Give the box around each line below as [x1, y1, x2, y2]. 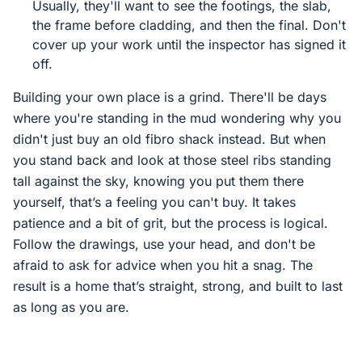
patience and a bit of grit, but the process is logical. [13, 215, 328, 231]
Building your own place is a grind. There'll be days [13, 89, 326, 105]
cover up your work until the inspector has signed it [32, 36, 346, 53]
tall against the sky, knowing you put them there [13, 173, 304, 189]
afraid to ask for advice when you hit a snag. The [13, 257, 313, 273]
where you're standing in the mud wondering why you [13, 110, 341, 126]
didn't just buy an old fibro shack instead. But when [13, 131, 326, 147]
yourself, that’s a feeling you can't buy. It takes [13, 194, 296, 210]
